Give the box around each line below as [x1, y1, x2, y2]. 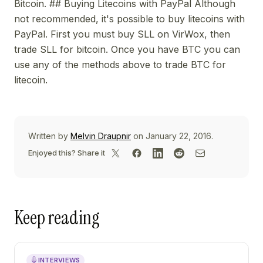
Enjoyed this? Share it [28, 148, 105, 157]
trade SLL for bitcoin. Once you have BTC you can [14, 43, 240, 55]
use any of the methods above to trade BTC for [14, 58, 226, 70]
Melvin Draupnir [70, 130, 131, 141]
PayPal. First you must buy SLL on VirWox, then [14, 28, 230, 40]
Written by [28, 130, 70, 141]
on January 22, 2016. [131, 130, 213, 141]
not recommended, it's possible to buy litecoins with [14, 12, 245, 25]
